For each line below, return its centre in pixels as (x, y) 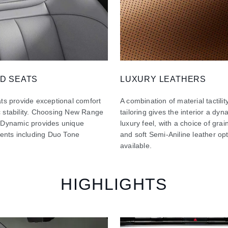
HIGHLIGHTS (114, 184)
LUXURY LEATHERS (163, 79)
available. (136, 145)
